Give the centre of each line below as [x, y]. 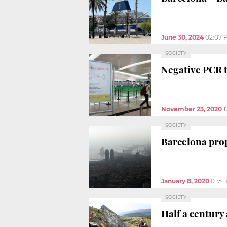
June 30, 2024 [182, 37]
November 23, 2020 [192, 109]
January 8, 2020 [185, 181]
